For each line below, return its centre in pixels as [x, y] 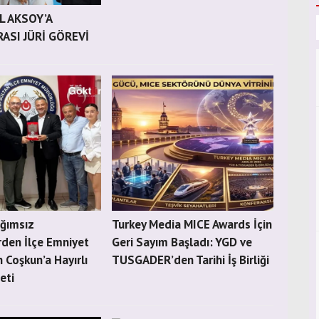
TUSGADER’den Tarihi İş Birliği [191, 260]
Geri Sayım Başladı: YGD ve [182, 242]
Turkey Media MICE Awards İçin [192, 224]
